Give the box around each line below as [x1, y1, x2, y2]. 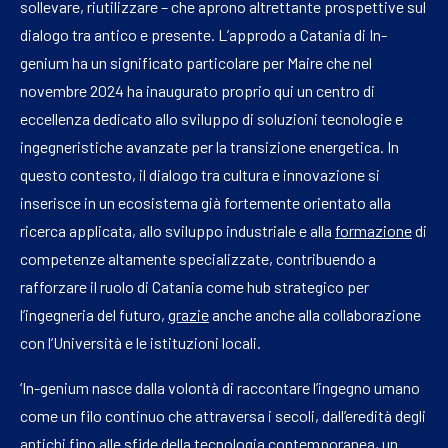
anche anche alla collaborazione [209, 305, 421, 325]
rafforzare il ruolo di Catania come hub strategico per [20, 277, 369, 297]
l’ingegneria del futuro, [20, 305, 168, 325]
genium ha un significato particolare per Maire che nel [20, 53, 372, 73]
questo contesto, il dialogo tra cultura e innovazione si [20, 165, 380, 185]
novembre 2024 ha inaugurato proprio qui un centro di [20, 81, 375, 101]
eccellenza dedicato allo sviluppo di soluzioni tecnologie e [20, 109, 403, 129]
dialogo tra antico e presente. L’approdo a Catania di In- [20, 25, 387, 45]
